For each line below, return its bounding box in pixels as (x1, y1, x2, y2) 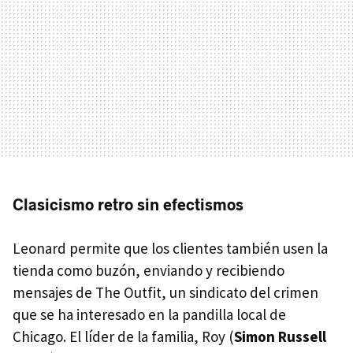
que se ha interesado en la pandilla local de (13, 304, 286, 324)
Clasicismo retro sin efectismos (13, 195, 243, 214)
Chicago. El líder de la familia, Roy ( (13, 326, 234, 346)
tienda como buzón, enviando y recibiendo (13, 260, 284, 280)
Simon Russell (234, 326, 326, 346)
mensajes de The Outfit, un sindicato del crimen (13, 282, 318, 302)
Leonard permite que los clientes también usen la (13, 238, 328, 258)
